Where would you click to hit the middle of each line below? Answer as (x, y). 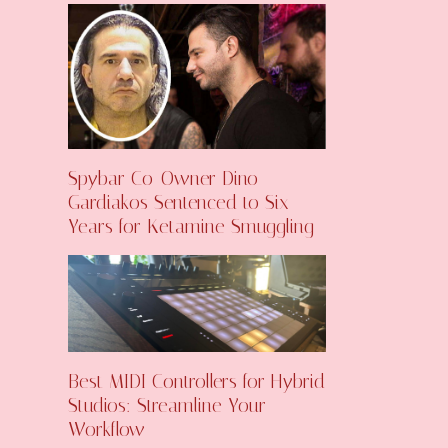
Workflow (106, 429)
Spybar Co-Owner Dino (163, 178)
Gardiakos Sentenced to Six (178, 202)
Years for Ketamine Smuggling (191, 226)
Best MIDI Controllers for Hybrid (196, 381)
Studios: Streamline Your (167, 405)
